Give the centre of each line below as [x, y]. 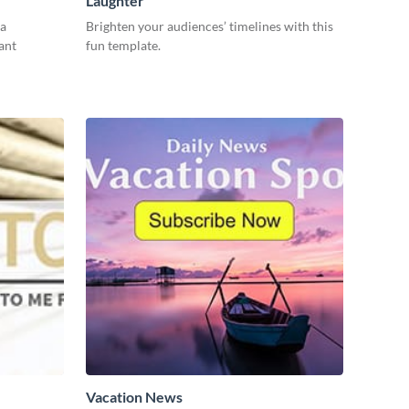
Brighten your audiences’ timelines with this [210, 26]
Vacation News [134, 397]
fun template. [123, 46]
